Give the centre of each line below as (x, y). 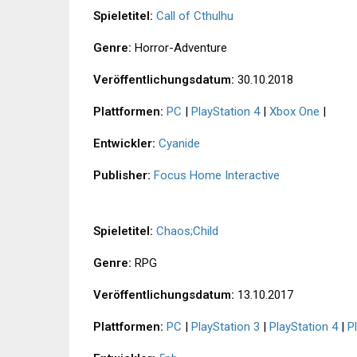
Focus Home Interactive (217, 176)
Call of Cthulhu (195, 16)
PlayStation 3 (226, 327)
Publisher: (122, 176)
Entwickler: (124, 144)
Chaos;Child (187, 231)
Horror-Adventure (179, 48)
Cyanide (179, 144)
